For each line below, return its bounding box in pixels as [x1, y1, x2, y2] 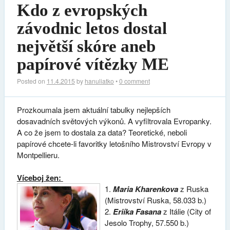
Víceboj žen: [16, 172, 63, 184]
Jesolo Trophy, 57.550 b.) [105, 217, 189, 228]
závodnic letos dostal [16, 18, 167, 37]
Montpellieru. [16, 149, 60, 160]
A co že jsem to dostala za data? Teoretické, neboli [16, 126, 187, 138]
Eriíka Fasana [113, 206, 162, 218]
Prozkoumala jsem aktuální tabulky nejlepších [16, 104, 170, 115]
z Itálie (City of [161, 206, 212, 217]
